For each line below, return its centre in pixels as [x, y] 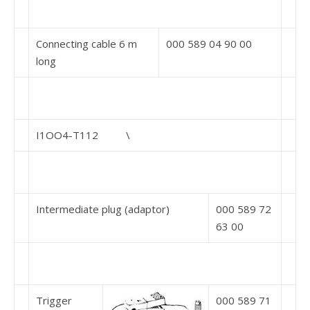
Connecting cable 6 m [86, 44]
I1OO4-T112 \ [83, 135]
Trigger [54, 300]
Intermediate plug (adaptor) [103, 209]
